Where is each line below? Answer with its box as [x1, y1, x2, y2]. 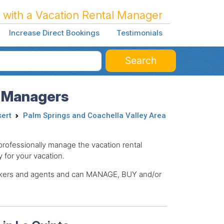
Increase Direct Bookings [8, 28, 99, 38]
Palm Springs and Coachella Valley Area [22, 110, 166, 120]
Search [124, 54, 157, 66]
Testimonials [116, 28, 162, 38]
